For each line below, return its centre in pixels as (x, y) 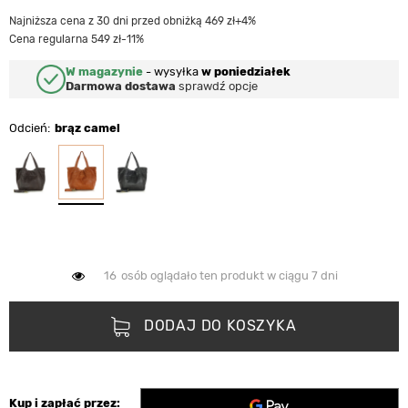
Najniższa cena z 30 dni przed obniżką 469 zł (122, 21)
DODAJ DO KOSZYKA (220, 325)
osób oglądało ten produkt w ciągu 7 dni (229, 275)
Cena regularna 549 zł (65, 39)
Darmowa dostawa (121, 86)
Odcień (28, 128)
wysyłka (178, 71)
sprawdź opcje (217, 86)
